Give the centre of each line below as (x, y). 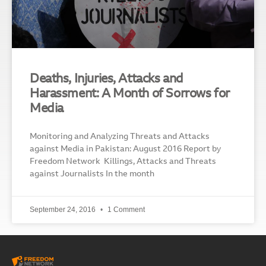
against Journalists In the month (92, 174)
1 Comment (125, 209)
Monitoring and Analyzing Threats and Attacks (120, 137)
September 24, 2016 (64, 209)
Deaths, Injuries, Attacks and (107, 79)
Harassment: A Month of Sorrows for (130, 94)
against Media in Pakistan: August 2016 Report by (125, 149)
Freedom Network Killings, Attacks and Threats (123, 162)
